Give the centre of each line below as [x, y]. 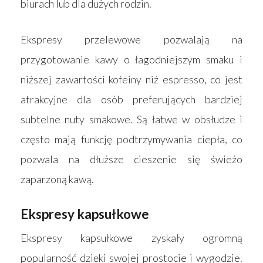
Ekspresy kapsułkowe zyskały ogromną [131, 237]
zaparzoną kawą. [57, 179]
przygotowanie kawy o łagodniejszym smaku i [131, 59]
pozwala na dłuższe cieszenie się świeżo [131, 159]
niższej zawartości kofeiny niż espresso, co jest [131, 79]
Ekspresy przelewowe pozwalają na [131, 39]
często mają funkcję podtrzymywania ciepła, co [131, 139]
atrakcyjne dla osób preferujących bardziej [131, 99]
